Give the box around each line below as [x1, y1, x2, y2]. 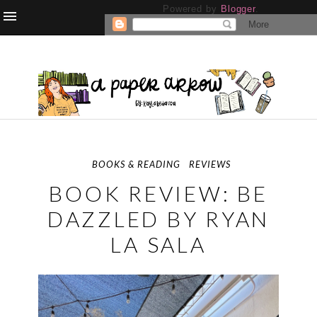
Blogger [220, 4, 256, 14]
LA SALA [110, 231, 207, 258]
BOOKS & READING [92, 158, 181, 171]
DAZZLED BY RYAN [47, 206, 270, 232]
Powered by [162, 4, 221, 14]
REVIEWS [188, 158, 231, 171]
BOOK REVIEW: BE [49, 180, 268, 207]
